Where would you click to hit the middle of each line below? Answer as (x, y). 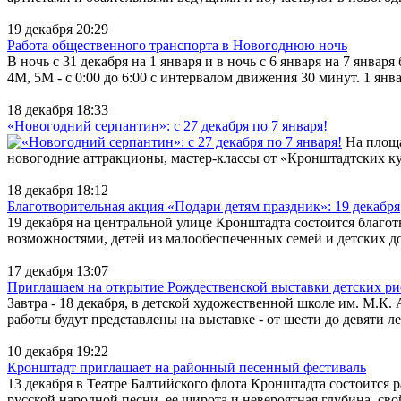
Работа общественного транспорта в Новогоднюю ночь (177, 45)
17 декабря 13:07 (58, 270)
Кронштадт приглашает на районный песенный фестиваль (187, 367)
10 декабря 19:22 (58, 351)
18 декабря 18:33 (58, 109)
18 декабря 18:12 (58, 190)
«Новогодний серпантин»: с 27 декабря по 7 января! (167, 125)
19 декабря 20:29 (58, 29)
